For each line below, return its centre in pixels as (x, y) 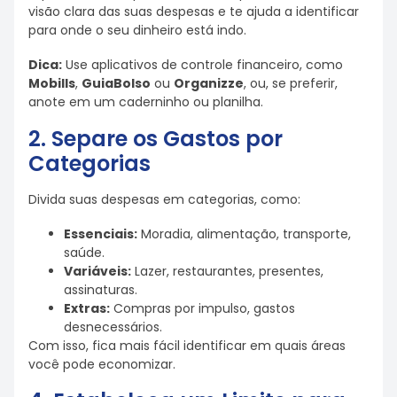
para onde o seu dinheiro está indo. (137, 30)
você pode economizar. (102, 364)
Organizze (209, 83)
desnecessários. (113, 327)
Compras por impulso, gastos (202, 308)
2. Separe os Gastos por (156, 139)
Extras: (87, 308)
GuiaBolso (116, 83)
